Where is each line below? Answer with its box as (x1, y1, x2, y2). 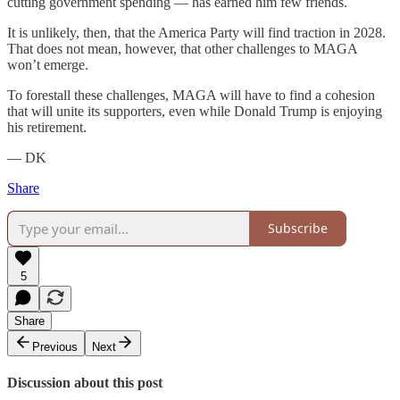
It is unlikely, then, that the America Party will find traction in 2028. (7, 24, 386, 40)
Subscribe (268, 220, 328, 237)
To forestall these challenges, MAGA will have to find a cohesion (7, 87, 375, 103)
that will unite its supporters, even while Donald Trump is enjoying (7, 103, 382, 119)
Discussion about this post (7, 374, 162, 390)
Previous (32, 339, 78, 354)
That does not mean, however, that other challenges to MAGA (7, 40, 357, 56)
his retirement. (7, 119, 87, 135)
